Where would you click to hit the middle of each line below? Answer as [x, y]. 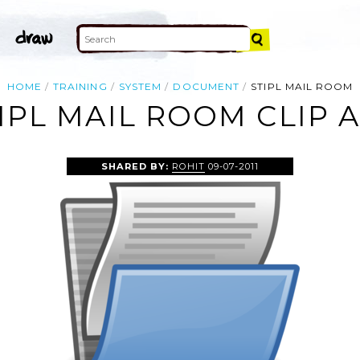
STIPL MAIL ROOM [302, 86]
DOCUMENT [207, 86]
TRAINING [80, 86]
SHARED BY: [136, 166]
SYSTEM [140, 86]
